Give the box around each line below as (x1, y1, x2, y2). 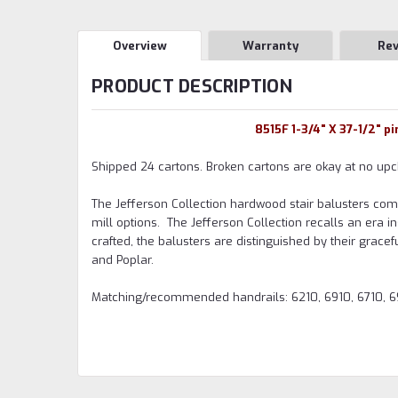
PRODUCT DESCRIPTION (92, 74, 292, 99)
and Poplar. (92, 251, 154, 267)
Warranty (243, 37, 299, 53)
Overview (112, 37, 167, 53)
